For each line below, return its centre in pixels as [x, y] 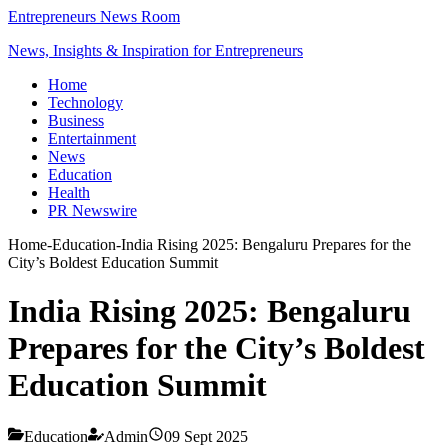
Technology [85, 102]
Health [69, 192]
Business [76, 120]
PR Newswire [92, 210]
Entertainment [92, 138]
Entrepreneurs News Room [94, 16]
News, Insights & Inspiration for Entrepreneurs [155, 50]
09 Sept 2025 [206, 436]
